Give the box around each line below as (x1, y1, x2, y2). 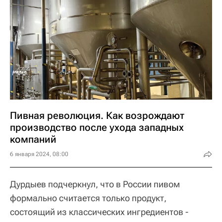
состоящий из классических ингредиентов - (10, 207, 188, 217)
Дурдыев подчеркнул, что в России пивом (10, 179, 180, 189)
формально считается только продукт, (10, 193, 166, 203)
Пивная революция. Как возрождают (10, 110, 184, 121)
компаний (10, 133, 56, 145)
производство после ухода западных (10, 121, 184, 133)
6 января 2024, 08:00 (10, 151, 68, 158)
